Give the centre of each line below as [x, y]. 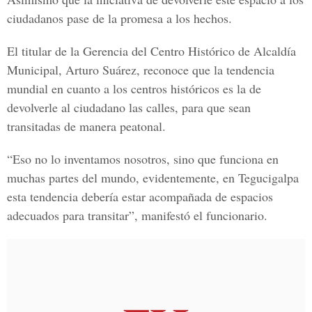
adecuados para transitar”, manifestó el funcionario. [137, 215]
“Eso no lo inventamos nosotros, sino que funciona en [143, 159]
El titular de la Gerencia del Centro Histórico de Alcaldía [151, 51]
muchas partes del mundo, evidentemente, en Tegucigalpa [153, 178]
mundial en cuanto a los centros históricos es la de [134, 88]
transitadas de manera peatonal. [86, 126]
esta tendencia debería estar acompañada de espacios [140, 196]
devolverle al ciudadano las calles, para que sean [129, 107]
